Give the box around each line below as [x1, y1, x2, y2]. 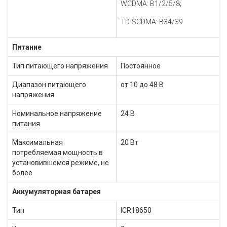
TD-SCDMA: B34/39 [121, 18, 183, 26]
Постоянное [121, 62, 161, 70]
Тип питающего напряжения [12, 62, 108, 70]
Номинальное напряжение [12, 109, 102, 118]
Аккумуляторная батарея [12, 187, 101, 196]
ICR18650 [121, 206, 152, 214]
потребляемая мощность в [12, 148, 103, 157]
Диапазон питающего [12, 81, 86, 89]
